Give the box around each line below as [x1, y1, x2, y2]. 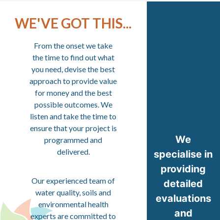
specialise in [154, 148, 213, 160]
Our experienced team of [31, 175, 115, 185]
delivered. [56, 147, 90, 157]
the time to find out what [32, 53, 114, 62]
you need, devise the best [31, 64, 115, 74]
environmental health [38, 199, 109, 209]
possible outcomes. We [34, 100, 112, 110]
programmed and [44, 135, 103, 145]
